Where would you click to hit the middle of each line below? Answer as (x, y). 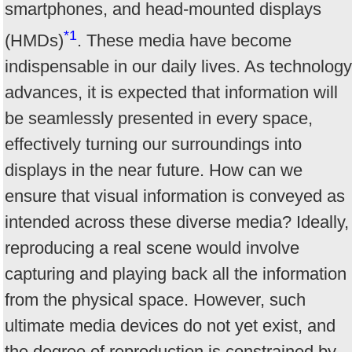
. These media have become (184, 41)
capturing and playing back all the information (176, 274)
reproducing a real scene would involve (152, 248)
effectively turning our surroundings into (153, 145)
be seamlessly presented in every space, (159, 119)
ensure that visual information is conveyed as (175, 196)
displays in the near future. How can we (154, 170)
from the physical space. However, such (155, 300)
